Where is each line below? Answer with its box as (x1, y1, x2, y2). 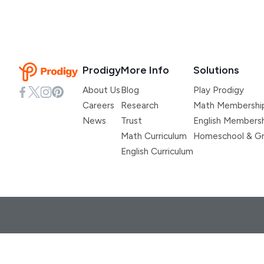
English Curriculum (121, 146, 193, 157)
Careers (82, 100, 114, 111)
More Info (121, 64, 169, 77)
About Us (82, 85, 120, 95)
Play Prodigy (193, 85, 244, 95)
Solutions (193, 64, 239, 77)
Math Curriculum (121, 131, 187, 141)
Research (121, 100, 159, 111)
